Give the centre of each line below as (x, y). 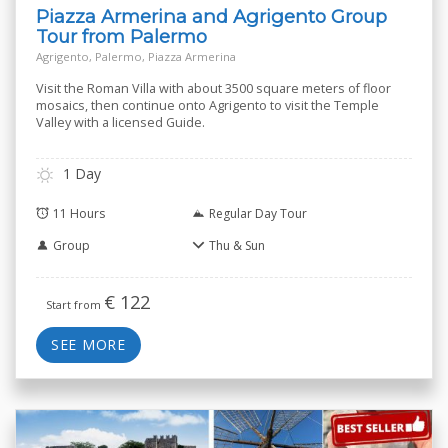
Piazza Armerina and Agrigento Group (211, 16)
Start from (75, 305)
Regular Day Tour (257, 214)
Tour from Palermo (121, 36)
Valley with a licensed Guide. (120, 122)
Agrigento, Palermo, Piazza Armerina (136, 56)
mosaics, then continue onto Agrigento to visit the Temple (207, 105)
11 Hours (79, 214)
